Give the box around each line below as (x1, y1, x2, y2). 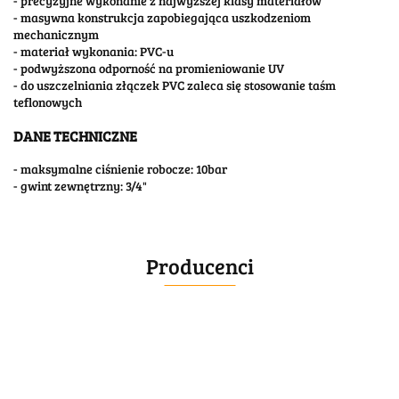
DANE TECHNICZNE (13, 125, 137, 146)
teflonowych (13, 94, 82, 111)
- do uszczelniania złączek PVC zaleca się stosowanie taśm (13, 77, 336, 94)
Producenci (145, 251, 254, 281)
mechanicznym (13, 26, 99, 44)
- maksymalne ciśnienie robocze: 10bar (13, 160, 227, 178)
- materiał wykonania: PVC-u (13, 43, 174, 61)
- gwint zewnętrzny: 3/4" (13, 177, 147, 195)
